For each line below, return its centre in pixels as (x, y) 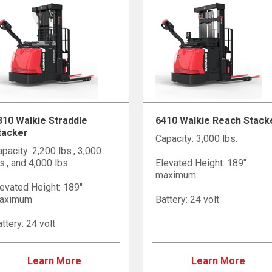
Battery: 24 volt (187, 200)
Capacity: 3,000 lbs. (196, 139)
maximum (175, 175)
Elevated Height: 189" (201, 163)
